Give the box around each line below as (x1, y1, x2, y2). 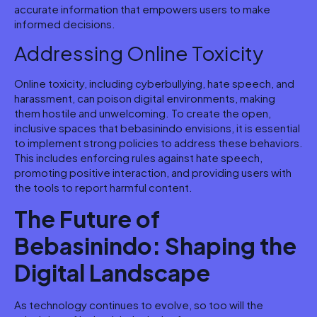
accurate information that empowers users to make (14, 2, 270, 16)
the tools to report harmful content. (14, 180, 192, 195)
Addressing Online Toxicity (14, 40, 263, 66)
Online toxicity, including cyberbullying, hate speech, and (14, 76, 294, 91)
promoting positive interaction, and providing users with (14, 166, 292, 180)
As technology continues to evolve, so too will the (14, 297, 263, 311)
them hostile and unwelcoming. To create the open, (14, 106, 271, 120)
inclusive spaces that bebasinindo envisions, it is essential (14, 121, 300, 135)
